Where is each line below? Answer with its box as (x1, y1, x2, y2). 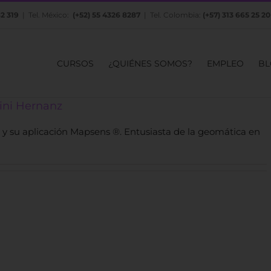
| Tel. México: (19, 10, 71, 19)
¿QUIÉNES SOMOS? (108, 58, 192, 69)
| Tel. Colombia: (140, 10, 203, 19)
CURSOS (57, 58, 94, 69)
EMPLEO (207, 58, 244, 69)
